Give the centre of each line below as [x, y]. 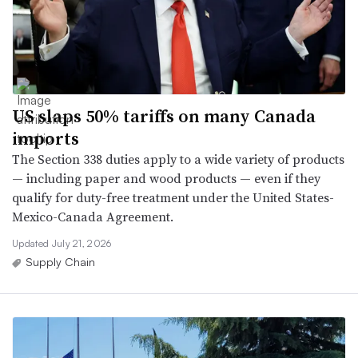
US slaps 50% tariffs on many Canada [164, 115]
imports [46, 138]
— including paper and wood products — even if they [166, 178]
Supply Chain [60, 261]
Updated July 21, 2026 [62, 243]
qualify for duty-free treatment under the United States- [173, 197]
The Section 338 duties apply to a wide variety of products [178, 159]
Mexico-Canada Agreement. [93, 216]
